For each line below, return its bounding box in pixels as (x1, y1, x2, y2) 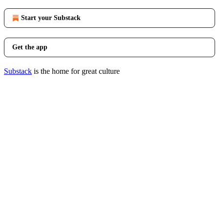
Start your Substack (21, 14, 81, 22)
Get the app (12, 44, 47, 51)
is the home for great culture (32, 67, 120, 75)
